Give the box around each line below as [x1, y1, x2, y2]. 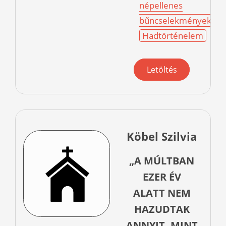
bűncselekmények [139, 15, 212, 27]
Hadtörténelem [142, 30, 204, 42]
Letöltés [146, 64, 177, 76]
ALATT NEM [133, 186, 191, 200]
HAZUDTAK [134, 202, 190, 216]
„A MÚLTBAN [129, 154, 194, 168]
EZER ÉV [142, 170, 181, 184]
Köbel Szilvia [127, 129, 197, 144]
